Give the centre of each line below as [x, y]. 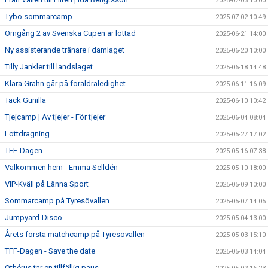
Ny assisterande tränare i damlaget [65, 50]
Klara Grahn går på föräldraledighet [65, 83]
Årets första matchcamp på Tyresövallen [75, 234]
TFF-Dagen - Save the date [50, 251]
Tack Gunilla [25, 100]
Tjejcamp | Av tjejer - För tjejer [55, 117]
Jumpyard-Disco [33, 217]
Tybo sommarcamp [39, 16]
